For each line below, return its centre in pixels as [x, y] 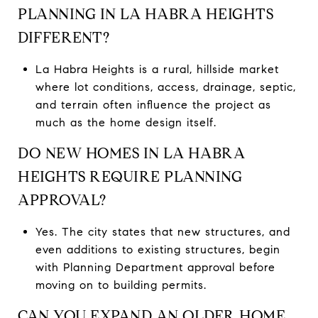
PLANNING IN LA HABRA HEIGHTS [146, 14]
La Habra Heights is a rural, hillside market [157, 69]
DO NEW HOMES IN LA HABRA [131, 153]
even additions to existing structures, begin [158, 249]
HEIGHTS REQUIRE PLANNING [130, 176]
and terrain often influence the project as [153, 104]
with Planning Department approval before [155, 267]
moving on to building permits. [121, 285]
